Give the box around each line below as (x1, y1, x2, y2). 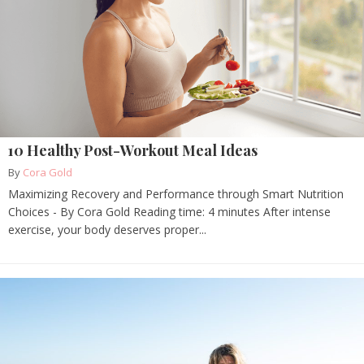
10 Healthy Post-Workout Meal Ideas (8, 141, 258, 161)
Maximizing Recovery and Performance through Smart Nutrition (8, 186, 344, 202)
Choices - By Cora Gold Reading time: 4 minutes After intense (8, 204, 331, 220)
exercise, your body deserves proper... (8, 222, 206, 238)
